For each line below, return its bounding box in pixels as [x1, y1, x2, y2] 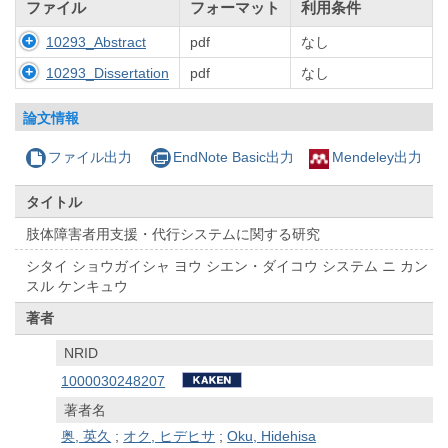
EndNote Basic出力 [172, 149, 294, 166]
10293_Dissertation [46, 65, 169, 82]
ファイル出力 [48, 149, 133, 166]
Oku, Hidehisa [227, 428, 317, 445]
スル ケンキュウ [26, 278, 129, 295]
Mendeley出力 [331, 149, 422, 166]
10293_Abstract [46, 34, 146, 51]
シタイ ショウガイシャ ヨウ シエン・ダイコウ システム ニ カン [26, 258, 429, 275]
